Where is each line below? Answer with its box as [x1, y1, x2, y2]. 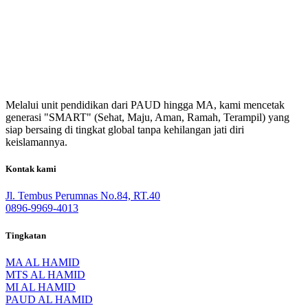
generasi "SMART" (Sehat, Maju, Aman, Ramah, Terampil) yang [5, 111, 289, 124]
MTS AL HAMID [5, 268, 85, 280]
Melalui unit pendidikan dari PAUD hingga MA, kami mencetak [5, 99, 285, 111]
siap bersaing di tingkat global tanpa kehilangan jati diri [5, 124, 244, 136]
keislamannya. [5, 136, 67, 148]
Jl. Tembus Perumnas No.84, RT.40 [5, 190, 160, 202]
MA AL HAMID [5, 256, 80, 268]
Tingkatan [5, 230, 46, 241]
